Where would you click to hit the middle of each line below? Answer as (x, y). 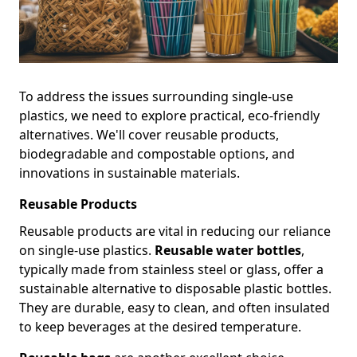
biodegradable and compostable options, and (157, 154)
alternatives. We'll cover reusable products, (149, 135)
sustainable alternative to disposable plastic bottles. (175, 289)
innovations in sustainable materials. (129, 173)
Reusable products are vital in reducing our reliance (175, 231)
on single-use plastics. (87, 251)
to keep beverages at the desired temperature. (160, 327)
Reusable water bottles (228, 251)
